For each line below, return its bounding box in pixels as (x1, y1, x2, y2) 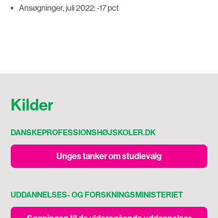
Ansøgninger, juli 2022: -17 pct (18, 3, 119, 13)
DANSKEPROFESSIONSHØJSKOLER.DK (11, 128, 156, 138)
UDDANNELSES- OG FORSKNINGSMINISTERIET (11, 190, 183, 200)
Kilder (11, 95, 54, 115)
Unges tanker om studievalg (56, 151, 162, 162)
